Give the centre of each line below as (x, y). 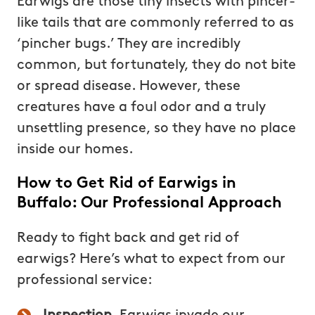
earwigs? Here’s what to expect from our (151, 259)
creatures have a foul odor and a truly (141, 107)
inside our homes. (75, 149)
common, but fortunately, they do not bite (156, 65)
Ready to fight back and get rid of (128, 238)
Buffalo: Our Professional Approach (149, 203)
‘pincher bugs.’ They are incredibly (128, 44)
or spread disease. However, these (128, 86)
